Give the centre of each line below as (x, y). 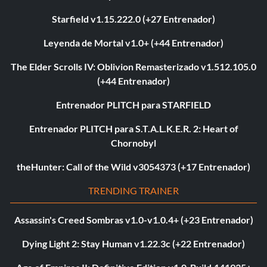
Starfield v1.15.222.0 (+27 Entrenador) (133, 19)
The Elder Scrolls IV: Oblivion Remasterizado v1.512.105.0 (133, 67)
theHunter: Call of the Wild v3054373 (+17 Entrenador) (133, 167)
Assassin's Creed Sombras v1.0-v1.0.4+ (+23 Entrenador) (133, 220)
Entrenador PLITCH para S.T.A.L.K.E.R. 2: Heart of (133, 129)
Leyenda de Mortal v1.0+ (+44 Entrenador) (133, 43)
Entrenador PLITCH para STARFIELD (133, 105)
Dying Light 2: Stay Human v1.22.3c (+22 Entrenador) (133, 244)
